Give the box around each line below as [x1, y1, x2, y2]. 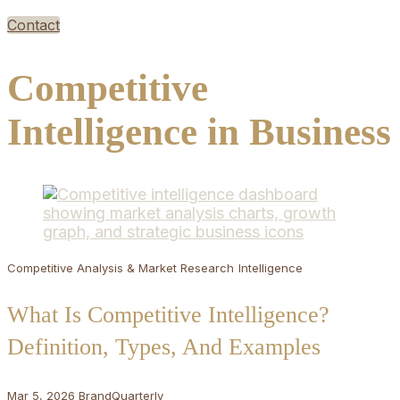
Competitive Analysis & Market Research [7, 261, 234, 276]
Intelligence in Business [7, 110, 391, 153]
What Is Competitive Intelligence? [7, 302, 329, 329]
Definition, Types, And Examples [7, 334, 321, 361]
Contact [7, 16, 60, 34]
